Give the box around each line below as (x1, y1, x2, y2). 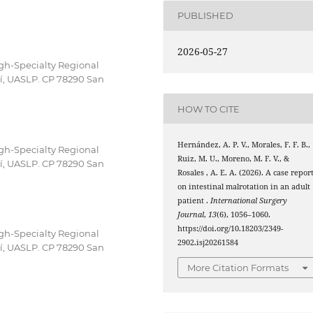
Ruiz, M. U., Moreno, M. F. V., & (177, 154, 290, 164)
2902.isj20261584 (177, 238, 239, 248)
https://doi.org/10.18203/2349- (177, 224, 284, 234)
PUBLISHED (177, 10, 234, 22)
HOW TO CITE (177, 103, 240, 115)
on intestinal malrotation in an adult (177, 182, 311, 192)
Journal (177, 210, 205, 220)
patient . (177, 196, 211, 206)
